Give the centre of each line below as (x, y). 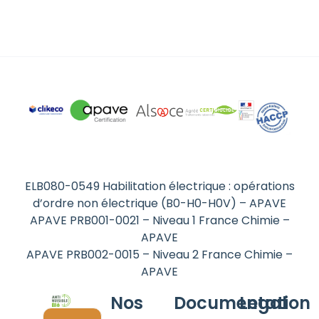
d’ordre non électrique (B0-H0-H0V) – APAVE (159, 203)
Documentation (242, 303)
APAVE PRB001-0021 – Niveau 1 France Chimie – (159, 220)
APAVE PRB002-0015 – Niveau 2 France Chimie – (159, 254)
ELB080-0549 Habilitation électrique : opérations (159, 186)
